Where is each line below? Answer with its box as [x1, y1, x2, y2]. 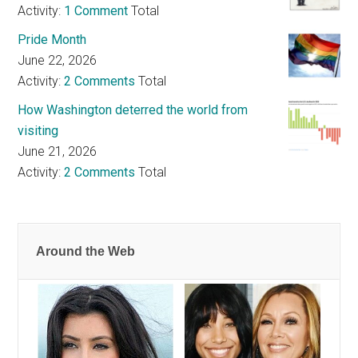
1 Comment [64, 2, 129, 18]
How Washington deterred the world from [18, 101, 249, 117]
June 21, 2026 [18, 143, 97, 159]
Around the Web [36, 244, 136, 258]
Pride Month [18, 31, 87, 47]
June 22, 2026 [18, 52, 97, 68]
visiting [18, 122, 59, 138]
